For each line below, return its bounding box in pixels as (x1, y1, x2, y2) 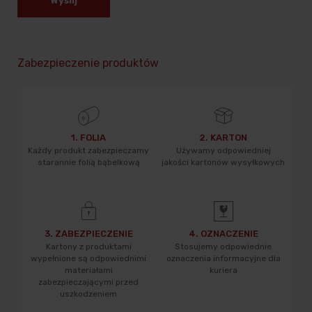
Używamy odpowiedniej (175, 146, 271, 156)
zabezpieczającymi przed (38, 277, 139, 288)
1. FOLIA (71, 132, 107, 143)
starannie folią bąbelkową (37, 157, 140, 168)
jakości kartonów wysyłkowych (162, 157, 286, 168)
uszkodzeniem (60, 289, 118, 299)
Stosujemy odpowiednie (175, 242, 272, 252)
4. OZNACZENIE (188, 228, 258, 240)
